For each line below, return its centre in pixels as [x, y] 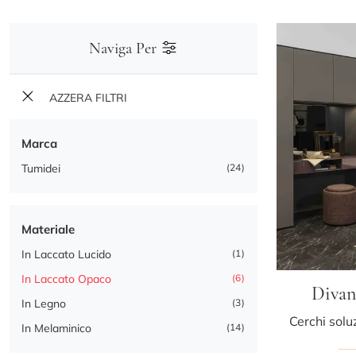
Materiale [48, 230]
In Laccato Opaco [66, 279]
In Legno [44, 304]
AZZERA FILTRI [87, 98]
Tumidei [41, 169]
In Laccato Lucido [66, 255]
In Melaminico [56, 329]
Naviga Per [125, 48]
